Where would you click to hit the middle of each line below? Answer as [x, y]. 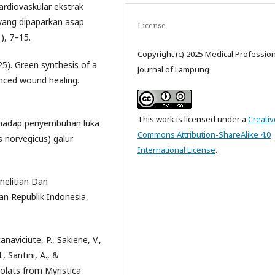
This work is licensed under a [193, 119]
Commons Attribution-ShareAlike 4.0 [204, 135]
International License [176, 150]
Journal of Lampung [173, 70]
